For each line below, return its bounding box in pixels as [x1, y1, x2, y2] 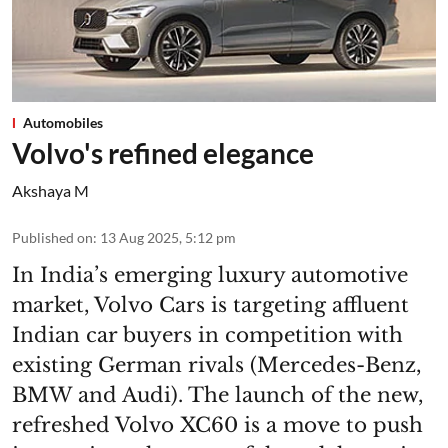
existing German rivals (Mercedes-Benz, [12, 353, 421, 378]
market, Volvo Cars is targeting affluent [12, 293, 409, 318]
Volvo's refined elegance [12, 136, 314, 171]
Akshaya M [12, 181, 89, 201]
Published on [12, 229, 93, 247]
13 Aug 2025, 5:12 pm [100, 229, 236, 247]
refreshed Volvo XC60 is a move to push [12, 413, 423, 438]
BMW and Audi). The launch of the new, [12, 383, 423, 408]
